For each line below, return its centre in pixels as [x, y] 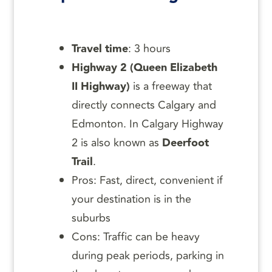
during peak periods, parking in [148, 256]
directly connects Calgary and [144, 105]
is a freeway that [171, 87]
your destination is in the [131, 199]
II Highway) [101, 87]
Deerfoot [185, 143]
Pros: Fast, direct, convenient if [147, 181]
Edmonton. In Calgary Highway [148, 124]
